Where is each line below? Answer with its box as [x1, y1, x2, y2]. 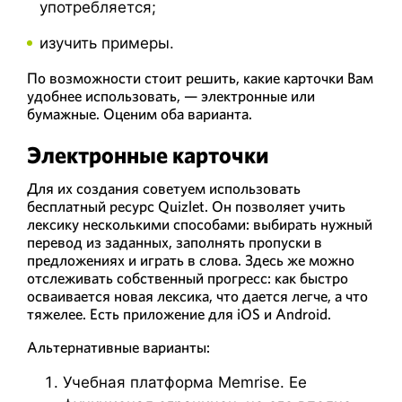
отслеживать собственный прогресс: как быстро [27, 268, 348, 289]
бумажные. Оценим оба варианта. [27, 103, 252, 124]
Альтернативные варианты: [27, 337, 210, 358]
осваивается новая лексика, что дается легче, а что [27, 286, 368, 307]
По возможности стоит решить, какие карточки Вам [27, 67, 373, 88]
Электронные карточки [27, 139, 269, 170]
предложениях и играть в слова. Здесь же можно [27, 250, 354, 271]
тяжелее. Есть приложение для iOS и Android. [27, 304, 331, 325]
